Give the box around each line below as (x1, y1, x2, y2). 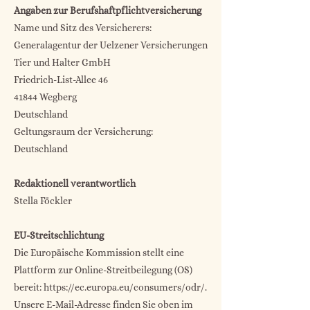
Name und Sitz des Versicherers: (14, 22, 152, 33)
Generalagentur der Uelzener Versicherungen (14, 39, 208, 51)
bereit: (14, 282, 44, 293)
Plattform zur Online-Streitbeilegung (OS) (14, 264, 192, 275)
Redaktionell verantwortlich (14, 178, 136, 189)
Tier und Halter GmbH (14, 57, 111, 68)
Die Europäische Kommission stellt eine (14, 247, 184, 258)
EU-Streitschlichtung (14, 230, 104, 241)
